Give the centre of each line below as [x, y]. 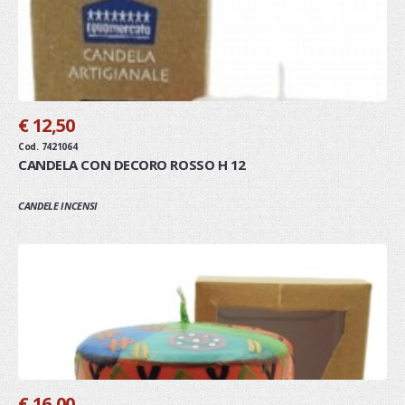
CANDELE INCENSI [58, 205]
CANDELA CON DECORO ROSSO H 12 [132, 164]
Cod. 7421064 [48, 146]
